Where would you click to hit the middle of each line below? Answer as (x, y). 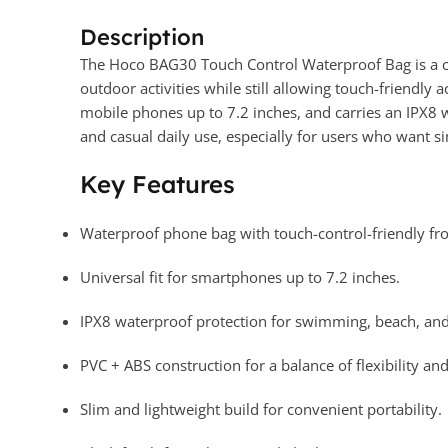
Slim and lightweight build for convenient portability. (261, 409)
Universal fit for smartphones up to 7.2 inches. (240, 277)
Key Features (157, 184)
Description (142, 37)
